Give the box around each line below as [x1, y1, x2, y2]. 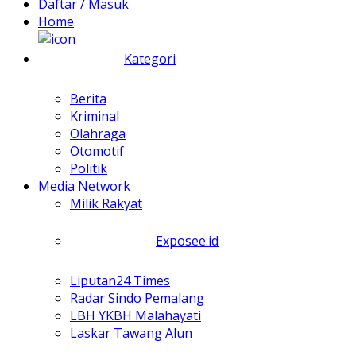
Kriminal [70, 107, 119, 126]
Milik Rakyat [70, 195, 142, 213]
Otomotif [70, 142, 124, 161]
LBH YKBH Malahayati [70, 307, 201, 325]
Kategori [124, 49, 176, 68]
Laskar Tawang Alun [70, 324, 192, 342]
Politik [70, 160, 107, 178]
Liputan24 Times [70, 272, 170, 290]
